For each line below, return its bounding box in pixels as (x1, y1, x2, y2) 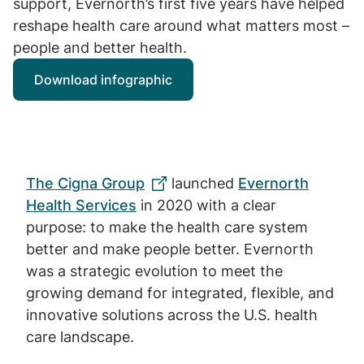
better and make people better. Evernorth (26, 240, 314, 258)
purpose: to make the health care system (26, 219, 308, 236)
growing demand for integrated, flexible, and (26, 284, 334, 301)
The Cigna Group (26, 175, 145, 192)
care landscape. (26, 328, 138, 345)
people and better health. (13, 39, 187, 56)
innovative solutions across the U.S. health (26, 306, 318, 323)
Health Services (26, 197, 136, 214)
